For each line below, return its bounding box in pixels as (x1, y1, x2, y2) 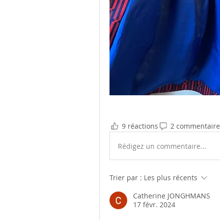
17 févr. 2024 (133, 200, 175, 210)
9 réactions (122, 121, 158, 131)
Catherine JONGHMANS (133, 191, 210, 201)
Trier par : (110, 173, 142, 183)
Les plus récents (144, 173, 197, 183)
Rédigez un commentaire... (118, 141, 206, 151)
